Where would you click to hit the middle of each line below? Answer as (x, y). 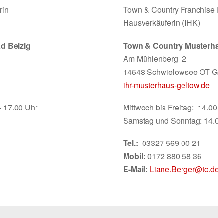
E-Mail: (137, 169)
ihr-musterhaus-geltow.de (167, 85)
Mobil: (136, 156)
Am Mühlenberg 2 (155, 58)
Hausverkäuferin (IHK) (162, 23)
